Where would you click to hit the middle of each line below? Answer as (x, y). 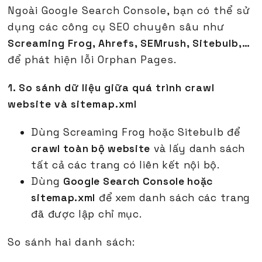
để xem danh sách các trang (173, 198)
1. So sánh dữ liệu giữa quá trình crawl (111, 88)
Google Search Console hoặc (138, 182)
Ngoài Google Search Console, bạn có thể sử (129, 11)
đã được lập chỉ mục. (87, 214)
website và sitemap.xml (73, 104)
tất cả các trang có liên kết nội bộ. (125, 165)
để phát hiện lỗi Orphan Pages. (92, 60)
